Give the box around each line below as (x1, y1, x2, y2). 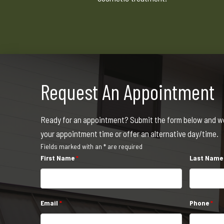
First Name (40, 153, 76, 162)
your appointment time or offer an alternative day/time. (40, 128, 218, 139)
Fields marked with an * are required (40, 142, 142, 151)
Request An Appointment (40, 79, 214, 104)
